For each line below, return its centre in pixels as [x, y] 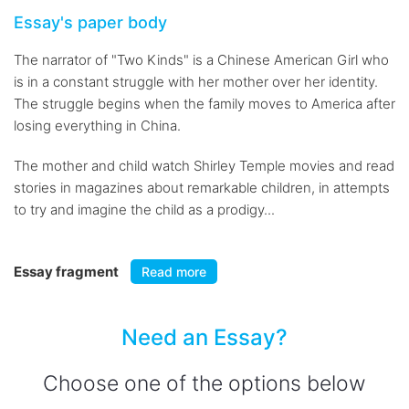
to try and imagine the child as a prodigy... [144, 210]
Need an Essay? [204, 337]
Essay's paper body [90, 22]
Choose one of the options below [204, 383]
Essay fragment [68, 272]
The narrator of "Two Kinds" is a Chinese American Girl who [201, 60]
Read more [174, 272]
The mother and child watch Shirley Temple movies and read [204, 166]
